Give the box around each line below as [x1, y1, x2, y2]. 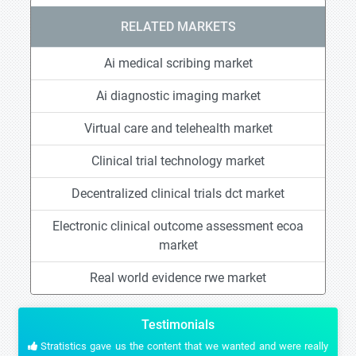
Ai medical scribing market [103, 56, 253, 71]
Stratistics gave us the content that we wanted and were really [37, 340, 328, 352]
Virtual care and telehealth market [83, 121, 273, 136]
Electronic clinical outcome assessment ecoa [52, 219, 304, 234]
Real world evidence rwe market [90, 270, 266, 285]
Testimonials [141, 317, 215, 332]
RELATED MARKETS [120, 19, 236, 34]
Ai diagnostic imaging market [95, 88, 261, 103]
